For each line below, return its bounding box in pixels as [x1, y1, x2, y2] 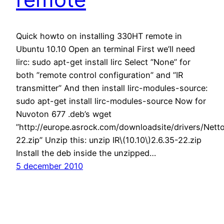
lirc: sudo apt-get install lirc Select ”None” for [16, 56, 190, 67]
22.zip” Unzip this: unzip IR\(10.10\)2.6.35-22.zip [16, 134, 201, 145]
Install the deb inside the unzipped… [16, 147, 156, 158]
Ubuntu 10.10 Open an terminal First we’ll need [16, 43, 195, 54]
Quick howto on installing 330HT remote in [16, 30, 182, 41]
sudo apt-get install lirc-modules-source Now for [16, 95, 206, 106]
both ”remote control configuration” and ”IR [16, 69, 183, 80]
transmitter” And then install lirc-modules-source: [16, 82, 207, 93]
